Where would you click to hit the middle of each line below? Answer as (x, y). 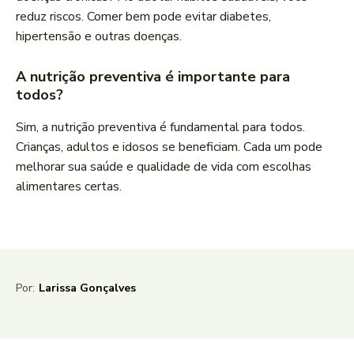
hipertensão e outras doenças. (99, 37)
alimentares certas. (69, 187)
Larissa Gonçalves (87, 288)
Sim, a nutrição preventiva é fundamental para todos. (160, 128)
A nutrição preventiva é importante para (153, 77)
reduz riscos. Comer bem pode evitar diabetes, (143, 17)
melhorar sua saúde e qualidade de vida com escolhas (164, 167)
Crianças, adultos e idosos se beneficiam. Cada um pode (169, 147)
